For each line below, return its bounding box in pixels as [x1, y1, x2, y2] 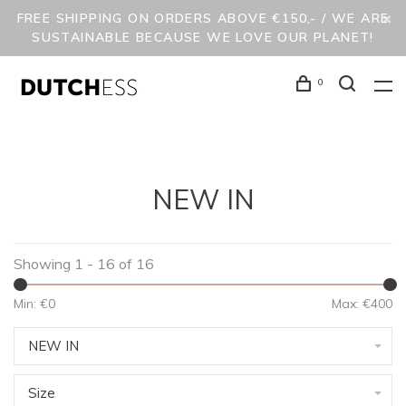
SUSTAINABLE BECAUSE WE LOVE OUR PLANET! [32, 29, 374, 45]
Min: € [14, 295, 48, 312]
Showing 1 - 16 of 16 [14, 255, 154, 273]
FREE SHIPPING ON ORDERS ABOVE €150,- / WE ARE [16, 10, 390, 26]
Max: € [332, 295, 371, 312]
